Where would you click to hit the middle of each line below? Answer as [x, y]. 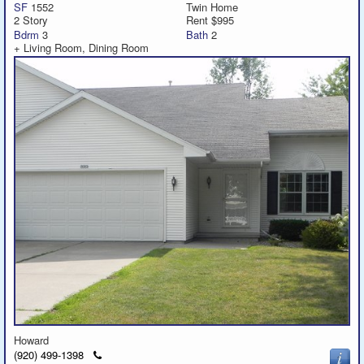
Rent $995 [210, 19]
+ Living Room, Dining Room [84, 47]
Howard [33, 340]
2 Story [31, 19]
